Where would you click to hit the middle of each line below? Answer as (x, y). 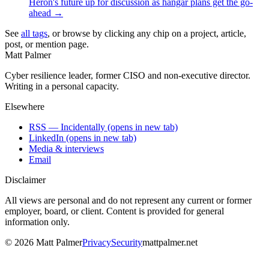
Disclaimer (25, 180)
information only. (37, 222)
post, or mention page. (47, 44)
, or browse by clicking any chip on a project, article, (147, 33)
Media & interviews (66, 148)
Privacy (97, 242)
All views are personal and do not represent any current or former (128, 200)
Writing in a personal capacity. (62, 86)
